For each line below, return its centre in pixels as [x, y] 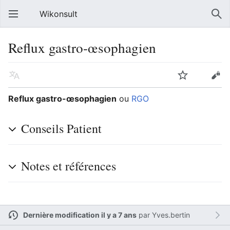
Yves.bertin [171, 215]
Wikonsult [59, 14]
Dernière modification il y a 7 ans [80, 215]
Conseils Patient [61, 128]
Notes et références [69, 166]
